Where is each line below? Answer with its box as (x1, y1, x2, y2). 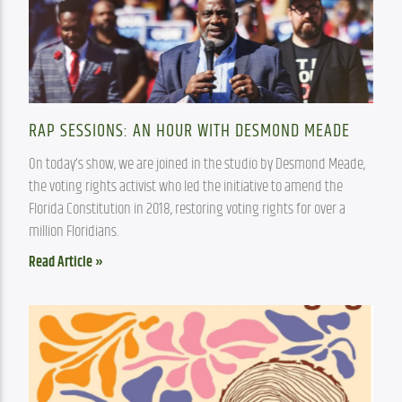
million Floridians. (29, 220, 119, 244)
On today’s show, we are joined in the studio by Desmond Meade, (29, 153, 366, 177)
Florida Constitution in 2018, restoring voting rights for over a (29, 197, 346, 222)
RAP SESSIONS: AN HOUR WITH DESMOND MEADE (29, 118, 351, 146)
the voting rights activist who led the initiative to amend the (29, 175, 344, 199)
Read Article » (29, 251, 104, 275)
